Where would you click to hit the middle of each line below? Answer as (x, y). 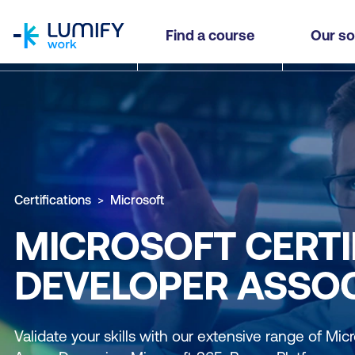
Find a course (210, 35)
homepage (44, 10)
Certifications (53, 200)
